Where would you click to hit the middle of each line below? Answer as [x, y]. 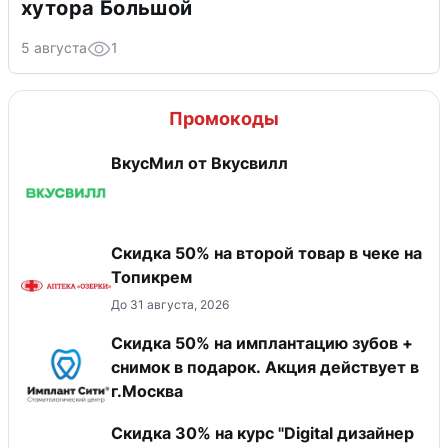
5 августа [54, 48]
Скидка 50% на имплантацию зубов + [262, 343]
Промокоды [224, 119]
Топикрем [151, 277]
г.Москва [147, 391]
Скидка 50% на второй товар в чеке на [266, 253]
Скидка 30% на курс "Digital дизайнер [262, 433]
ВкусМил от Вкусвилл [199, 163]
